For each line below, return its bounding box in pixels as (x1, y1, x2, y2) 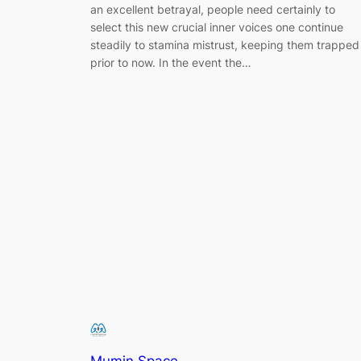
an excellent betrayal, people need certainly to (90, 2, 335, 17)
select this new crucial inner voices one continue (90, 20, 343, 35)
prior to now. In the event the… (90, 56, 251, 70)
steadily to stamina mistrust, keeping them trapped (90, 38, 359, 52)
